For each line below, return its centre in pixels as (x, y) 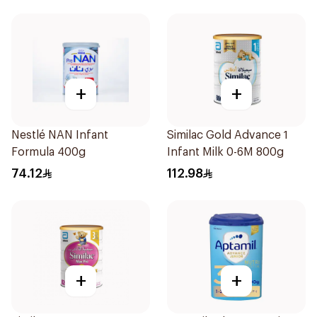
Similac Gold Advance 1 (227, 135)
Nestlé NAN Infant (60, 135)
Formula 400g (48, 152)
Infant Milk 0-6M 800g (225, 152)
